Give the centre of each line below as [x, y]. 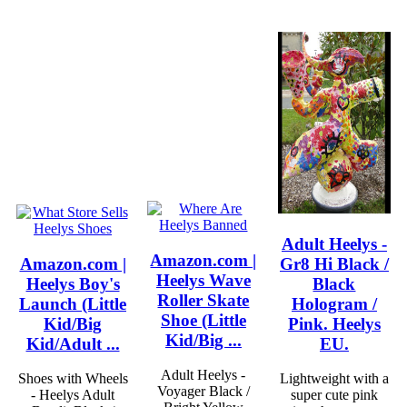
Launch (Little [73, 303]
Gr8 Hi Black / [334, 263]
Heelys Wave [203, 280]
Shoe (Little [203, 320]
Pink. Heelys [334, 323]
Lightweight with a [334, 379]
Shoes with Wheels [73, 379]
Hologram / [334, 303]
